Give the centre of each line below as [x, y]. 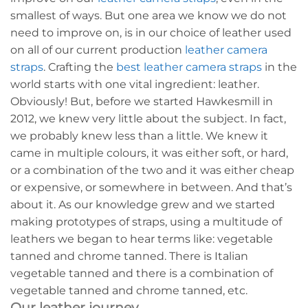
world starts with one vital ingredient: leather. [135, 85]
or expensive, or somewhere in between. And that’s [151, 188]
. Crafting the [80, 67]
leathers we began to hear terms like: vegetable [142, 239]
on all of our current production [98, 50]
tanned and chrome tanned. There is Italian [129, 256]
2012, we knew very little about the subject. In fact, [148, 119]
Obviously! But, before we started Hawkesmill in [142, 102]
